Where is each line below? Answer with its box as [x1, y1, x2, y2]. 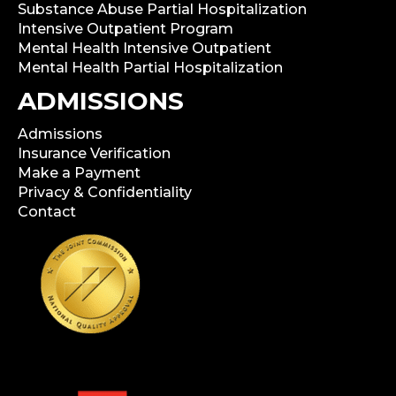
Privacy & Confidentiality [18, 184, 192, 202]
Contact [18, 203, 76, 221]
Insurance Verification [18, 145, 171, 163]
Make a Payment [18, 164, 141, 182]
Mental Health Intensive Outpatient [18, 40, 271, 57]
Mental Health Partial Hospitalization [18, 59, 283, 77]
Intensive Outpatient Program [18, 20, 233, 38]
